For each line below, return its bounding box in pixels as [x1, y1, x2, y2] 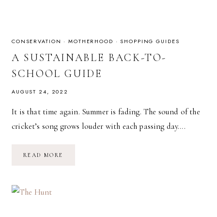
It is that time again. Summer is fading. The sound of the [12, 106, 200, 117]
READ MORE [23, 151, 63, 158]
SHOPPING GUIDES [120, 37, 180, 45]
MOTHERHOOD [68, 37, 113, 45]
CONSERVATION [12, 37, 62, 45]
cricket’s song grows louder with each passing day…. [12, 121, 186, 131]
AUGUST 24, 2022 [12, 87, 69, 95]
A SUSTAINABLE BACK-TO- [12, 51, 167, 64]
